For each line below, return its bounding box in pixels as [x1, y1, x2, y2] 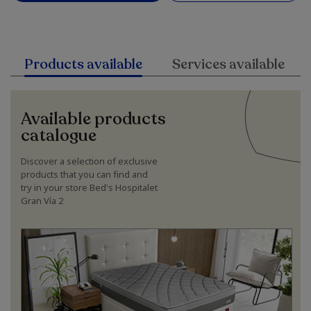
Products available [24, 55, 142, 74]
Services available [171, 55, 285, 74]
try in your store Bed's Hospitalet [21, 181, 158, 194]
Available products [21, 108, 165, 131]
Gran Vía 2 [21, 194, 63, 207]
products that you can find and [21, 168, 148, 180]
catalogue [21, 124, 96, 147]
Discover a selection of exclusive [21, 155, 158, 167]
